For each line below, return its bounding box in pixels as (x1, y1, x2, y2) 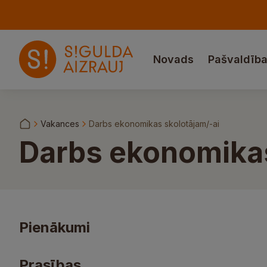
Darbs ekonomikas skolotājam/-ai (89, 119, 219, 129)
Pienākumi (19, 219, 90, 236)
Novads (153, 53, 194, 66)
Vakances (41, 119, 79, 129)
